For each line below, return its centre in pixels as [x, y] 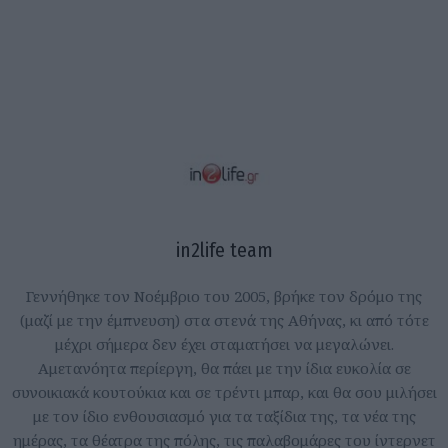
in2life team [224, 250]
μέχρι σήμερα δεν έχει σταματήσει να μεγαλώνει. [224, 343]
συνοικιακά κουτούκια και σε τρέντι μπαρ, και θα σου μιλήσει [224, 391]
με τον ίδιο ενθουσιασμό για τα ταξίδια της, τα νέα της [224, 415]
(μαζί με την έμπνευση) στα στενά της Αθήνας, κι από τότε [224, 319]
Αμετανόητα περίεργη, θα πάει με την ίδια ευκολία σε [224, 367]
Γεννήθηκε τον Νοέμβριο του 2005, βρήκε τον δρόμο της [224, 295]
